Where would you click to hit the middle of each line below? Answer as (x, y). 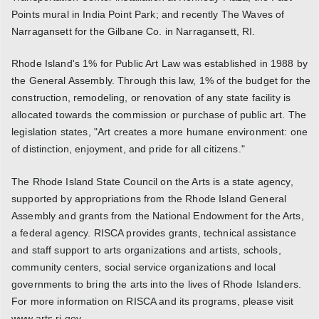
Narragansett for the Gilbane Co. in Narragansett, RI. (134, 31)
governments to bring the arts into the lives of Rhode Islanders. (157, 284)
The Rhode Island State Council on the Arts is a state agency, (152, 181)
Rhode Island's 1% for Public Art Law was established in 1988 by (160, 64)
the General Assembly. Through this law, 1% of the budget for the (161, 81)
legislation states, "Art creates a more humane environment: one (160, 132)
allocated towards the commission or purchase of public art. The (159, 115)
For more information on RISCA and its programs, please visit (153, 301)
